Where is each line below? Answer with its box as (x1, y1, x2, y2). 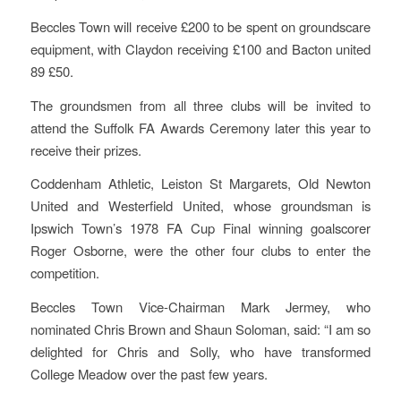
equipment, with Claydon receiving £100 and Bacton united (30, 38, 371, 58)
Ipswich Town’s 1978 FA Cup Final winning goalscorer (30, 218, 371, 238)
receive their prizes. (30, 140, 141, 159)
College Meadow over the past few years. (30, 364, 268, 384)
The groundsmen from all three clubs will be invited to (30, 95, 371, 115)
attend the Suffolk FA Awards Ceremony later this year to (30, 117, 371, 137)
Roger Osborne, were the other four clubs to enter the (30, 241, 371, 260)
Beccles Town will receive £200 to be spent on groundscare (30, 16, 371, 36)
